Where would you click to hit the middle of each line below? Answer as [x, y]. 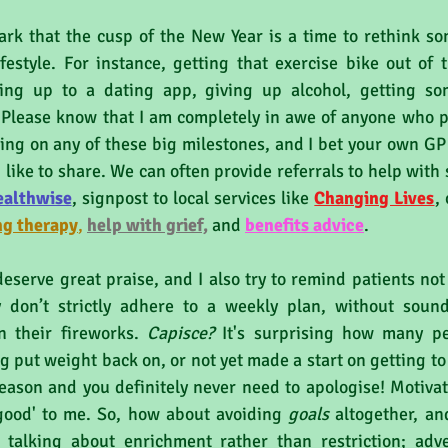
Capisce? [180, 333]
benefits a [283, 225]
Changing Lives [374, 198]
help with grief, [147, 225]
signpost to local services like [195, 198]
